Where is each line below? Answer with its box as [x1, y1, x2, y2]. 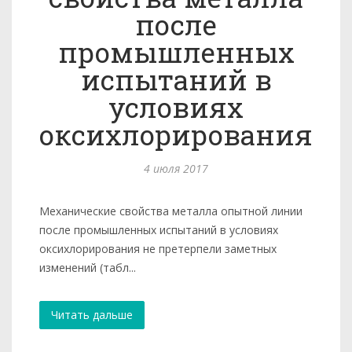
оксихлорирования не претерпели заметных [39, 241, 277, 256]
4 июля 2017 [144, 161, 208, 176]
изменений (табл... [39, 260, 136, 275]
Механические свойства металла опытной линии [39, 203, 302, 218]
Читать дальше [51, 307, 133, 322]
